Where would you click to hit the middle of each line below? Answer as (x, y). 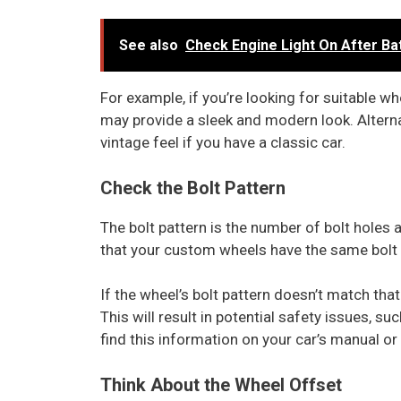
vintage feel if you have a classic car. (223, 143)
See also (149, 46)
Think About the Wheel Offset (221, 384)
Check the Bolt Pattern (193, 188)
